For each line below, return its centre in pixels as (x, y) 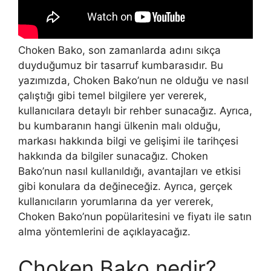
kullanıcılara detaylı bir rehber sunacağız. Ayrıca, (135, 111)
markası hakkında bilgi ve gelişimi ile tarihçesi (128, 141)
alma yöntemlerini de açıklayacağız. (104, 232)
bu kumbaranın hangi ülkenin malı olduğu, (119, 126)
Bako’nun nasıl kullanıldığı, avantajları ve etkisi (129, 171)
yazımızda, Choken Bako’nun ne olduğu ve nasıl (133, 81)
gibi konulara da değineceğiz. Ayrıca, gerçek (125, 187)
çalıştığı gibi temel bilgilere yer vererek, (113, 96)
